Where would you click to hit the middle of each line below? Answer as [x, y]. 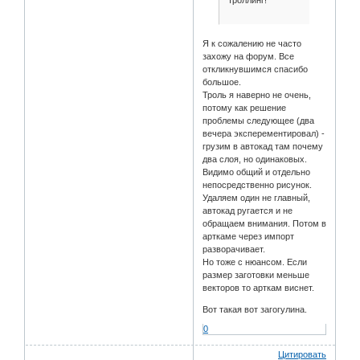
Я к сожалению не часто [252, 44]
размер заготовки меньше [256, 275]
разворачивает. [234, 250]
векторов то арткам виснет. [259, 288]
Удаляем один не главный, [257, 198]
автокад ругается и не [248, 211]
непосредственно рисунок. [258, 185]
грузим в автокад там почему [263, 147]
